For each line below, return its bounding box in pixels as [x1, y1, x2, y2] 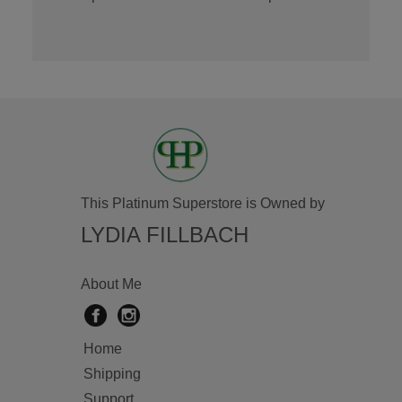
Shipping [83, 365, 141, 381]
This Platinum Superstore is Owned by [80, 195, 325, 211]
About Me [80, 275, 142, 292]
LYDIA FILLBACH [80, 222, 249, 247]
